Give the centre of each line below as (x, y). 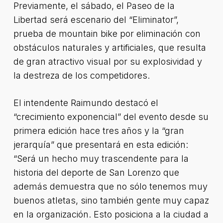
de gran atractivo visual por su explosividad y (108, 61)
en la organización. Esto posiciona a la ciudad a (111, 214)
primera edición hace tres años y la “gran (99, 131)
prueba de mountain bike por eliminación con (107, 34)
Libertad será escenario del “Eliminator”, (96, 20)
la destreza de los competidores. (81, 75)
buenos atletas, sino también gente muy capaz (111, 200)
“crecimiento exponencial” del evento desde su (111, 117)
